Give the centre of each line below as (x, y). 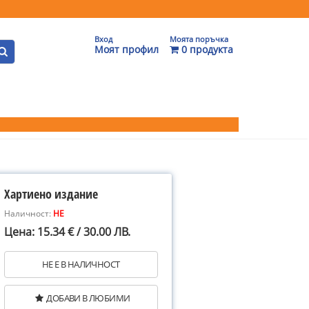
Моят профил (127, 49)
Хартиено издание (51, 194)
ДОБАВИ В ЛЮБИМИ (88, 298)
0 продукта (206, 49)
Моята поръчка (199, 39)
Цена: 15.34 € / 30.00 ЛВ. (67, 232)
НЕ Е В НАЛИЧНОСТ (81, 264)
